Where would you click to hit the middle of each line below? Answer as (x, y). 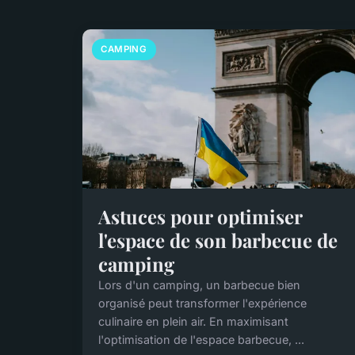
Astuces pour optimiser (200, 216)
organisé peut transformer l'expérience (202, 303)
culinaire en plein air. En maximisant (193, 321)
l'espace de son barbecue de (218, 240)
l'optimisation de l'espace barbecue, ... (201, 339)
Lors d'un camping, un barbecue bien (199, 284)
